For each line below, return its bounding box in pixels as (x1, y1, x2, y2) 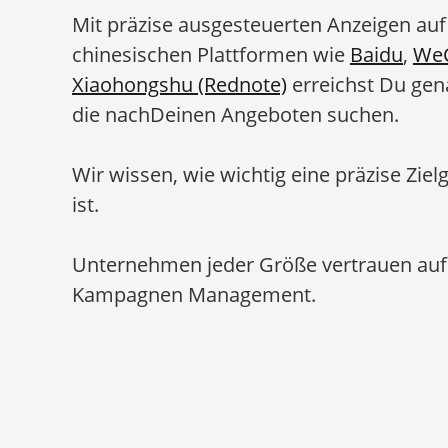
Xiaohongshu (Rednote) (72, 71, 287, 98)
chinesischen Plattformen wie (72, 41, 350, 68)
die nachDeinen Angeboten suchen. (72, 101, 399, 128)
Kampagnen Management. (72, 281, 316, 308)
